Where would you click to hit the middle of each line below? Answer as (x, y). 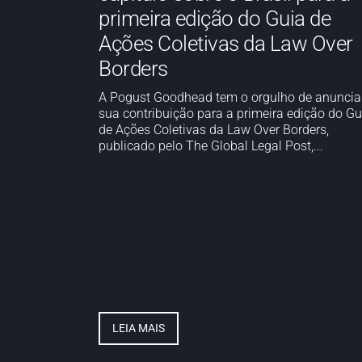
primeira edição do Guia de (215, 19)
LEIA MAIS (139, 328)
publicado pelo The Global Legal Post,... (211, 146)
